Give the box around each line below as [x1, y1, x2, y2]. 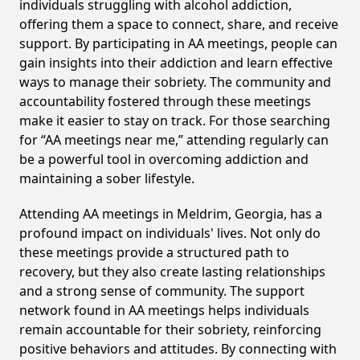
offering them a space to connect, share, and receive [19, 15, 338, 33]
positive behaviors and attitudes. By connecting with [19, 340, 337, 358]
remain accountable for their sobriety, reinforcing [19, 321, 321, 338]
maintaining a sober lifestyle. [19, 170, 194, 187]
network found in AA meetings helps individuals [19, 301, 309, 319]
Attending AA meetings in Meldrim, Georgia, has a [19, 205, 322, 223]
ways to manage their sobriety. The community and [19, 73, 331, 91]
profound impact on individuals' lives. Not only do [19, 224, 321, 242]
